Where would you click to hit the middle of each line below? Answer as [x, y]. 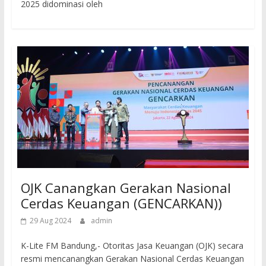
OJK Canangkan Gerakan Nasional [126, 188]
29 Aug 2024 [50, 221]
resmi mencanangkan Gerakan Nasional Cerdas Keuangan [132, 259]
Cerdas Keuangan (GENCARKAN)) [121, 203]
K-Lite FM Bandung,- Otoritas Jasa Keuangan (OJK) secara [132, 246]
